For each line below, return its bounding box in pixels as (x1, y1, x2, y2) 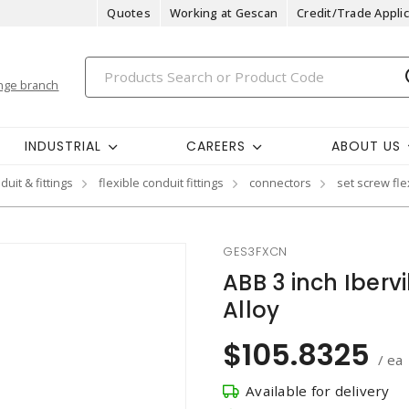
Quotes (107, 5, 151, 21)
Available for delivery (246, 382, 390, 400)
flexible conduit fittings (99, 174, 224, 191)
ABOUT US (330, 136, 401, 155)
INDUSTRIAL (24, 136, 101, 155)
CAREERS (186, 136, 246, 155)
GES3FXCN (223, 244, 288, 259)
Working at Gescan (169, 5, 278, 21)
